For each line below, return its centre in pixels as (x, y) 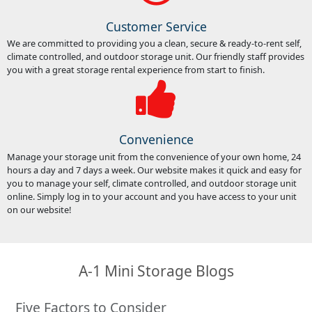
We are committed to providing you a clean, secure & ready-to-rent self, (154, 44)
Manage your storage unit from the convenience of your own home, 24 (154, 156)
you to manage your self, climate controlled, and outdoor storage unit (151, 183)
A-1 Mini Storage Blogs (156, 271)
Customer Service (156, 26)
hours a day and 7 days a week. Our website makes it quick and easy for (154, 170)
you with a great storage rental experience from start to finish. (135, 70)
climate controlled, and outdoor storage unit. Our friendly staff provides (155, 57)
